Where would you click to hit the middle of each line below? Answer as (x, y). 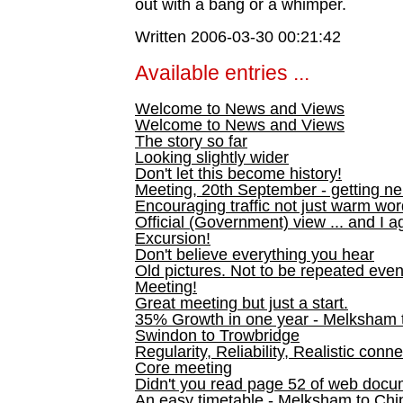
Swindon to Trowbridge (217, 336)
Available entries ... (222, 73)
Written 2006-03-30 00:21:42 (238, 37)
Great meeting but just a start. (242, 303)
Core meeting (184, 368)
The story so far (191, 141)
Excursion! (173, 238)
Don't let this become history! (238, 174)
